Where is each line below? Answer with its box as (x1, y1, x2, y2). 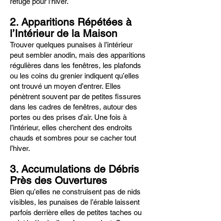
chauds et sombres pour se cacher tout (10, 134, 136, 142)
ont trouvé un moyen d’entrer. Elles (10, 82, 121, 90)
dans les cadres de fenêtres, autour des (10, 103, 137, 111)
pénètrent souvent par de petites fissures (10, 92, 141, 101)
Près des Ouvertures (10, 174, 107, 186)
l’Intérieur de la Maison (10, 27, 117, 39)
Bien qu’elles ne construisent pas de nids (10, 187, 141, 196)
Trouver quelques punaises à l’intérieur (10, 40, 133, 49)
